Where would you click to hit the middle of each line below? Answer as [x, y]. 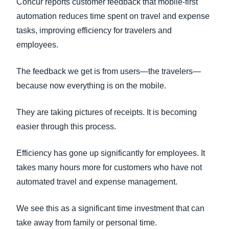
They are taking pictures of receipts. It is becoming [107, 112]
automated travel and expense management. [97, 182]
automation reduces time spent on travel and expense [113, 16]
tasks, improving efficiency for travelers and [94, 30]
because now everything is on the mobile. [91, 86]
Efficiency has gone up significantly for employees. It [111, 153]
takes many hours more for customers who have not [109, 167]
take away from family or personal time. [87, 223]
